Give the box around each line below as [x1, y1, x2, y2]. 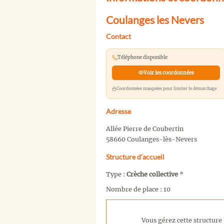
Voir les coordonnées [143, 69, 194, 76]
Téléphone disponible [117, 54, 167, 61]
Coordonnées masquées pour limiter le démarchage [116, 85, 216, 91]
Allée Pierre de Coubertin [106, 124, 183, 132]
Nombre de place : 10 [106, 185, 170, 193]
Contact [106, 32, 131, 41]
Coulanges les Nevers [106, 13, 204, 26]
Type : [106, 170, 126, 178]
